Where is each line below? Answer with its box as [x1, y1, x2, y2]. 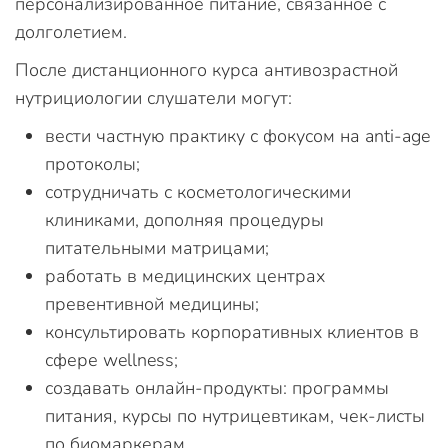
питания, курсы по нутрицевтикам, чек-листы [45, 403, 425, 428]
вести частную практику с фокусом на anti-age [45, 123, 430, 148]
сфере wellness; [45, 347, 178, 372]
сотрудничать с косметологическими [45, 179, 351, 204]
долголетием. [15, 19, 127, 44]
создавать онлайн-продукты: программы [45, 375, 389, 400]
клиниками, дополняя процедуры [45, 207, 324, 232]
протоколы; [45, 151, 140, 176]
